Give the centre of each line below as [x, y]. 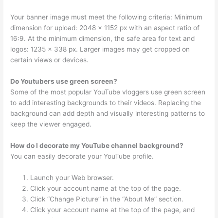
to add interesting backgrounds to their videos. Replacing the [106, 102]
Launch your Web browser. [72, 177]
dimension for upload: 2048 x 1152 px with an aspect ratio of [105, 27]
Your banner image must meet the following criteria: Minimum [107, 17]
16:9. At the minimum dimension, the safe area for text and [103, 38]
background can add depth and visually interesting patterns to [108, 113]
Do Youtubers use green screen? [64, 81]
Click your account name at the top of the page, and [113, 209]
